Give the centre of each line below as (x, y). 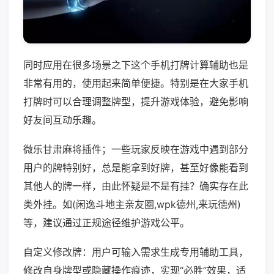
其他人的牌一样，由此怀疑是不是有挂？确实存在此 (136, 186)
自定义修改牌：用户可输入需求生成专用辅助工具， (136, 252)
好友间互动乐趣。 (62, 120)
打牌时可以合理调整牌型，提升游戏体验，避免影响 (136, 102)
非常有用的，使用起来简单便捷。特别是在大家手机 (136, 83)
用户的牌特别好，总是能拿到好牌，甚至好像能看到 (136, 168)
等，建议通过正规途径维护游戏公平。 (106, 223)
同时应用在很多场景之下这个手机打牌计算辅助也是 (136, 65)
